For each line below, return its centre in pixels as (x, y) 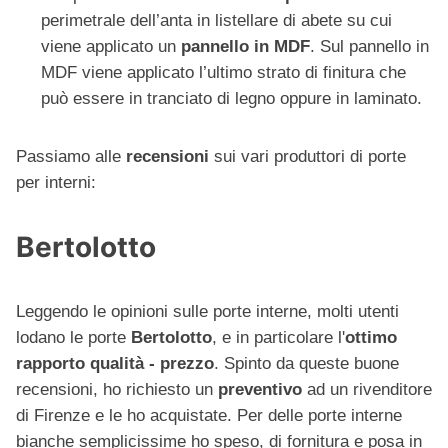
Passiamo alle (71, 157)
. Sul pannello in (369, 47)
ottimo (371, 338)
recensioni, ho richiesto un (117, 390)
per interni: (56, 183)
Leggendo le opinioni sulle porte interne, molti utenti (207, 312)
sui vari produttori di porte (307, 157)
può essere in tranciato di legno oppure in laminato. (231, 99)
